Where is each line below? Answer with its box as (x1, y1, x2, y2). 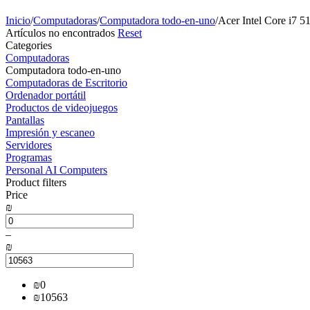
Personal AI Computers (6, 163, 107, 176)
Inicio (6, 14, 30, 26)
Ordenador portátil (6, 89, 86, 101)
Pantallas (6, 113, 44, 126)
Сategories (6, 39, 52, 51)
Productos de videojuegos (6, 101, 118, 113)
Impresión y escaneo (6, 126, 95, 138)
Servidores (6, 138, 52, 151)
